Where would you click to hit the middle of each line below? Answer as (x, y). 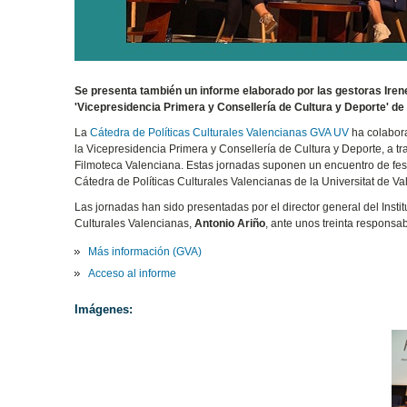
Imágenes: (104, 309)
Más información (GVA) (145, 251)
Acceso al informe (133, 273)
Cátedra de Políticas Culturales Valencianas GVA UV (220, 132)
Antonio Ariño (230, 223)
